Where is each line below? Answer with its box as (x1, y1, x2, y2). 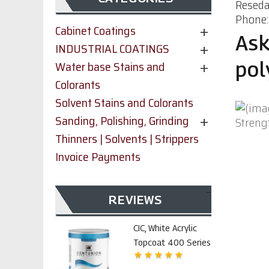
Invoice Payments (55, 147, 141, 166)
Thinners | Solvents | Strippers (55, 129, 199, 148)
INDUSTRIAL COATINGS (55, 39, 169, 58)
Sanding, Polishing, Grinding (55, 111, 189, 130)
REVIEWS (109, 193, 162, 207)
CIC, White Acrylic (133, 223, 197, 233)
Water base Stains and (55, 57, 165, 76)
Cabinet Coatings (55, 21, 136, 40)
